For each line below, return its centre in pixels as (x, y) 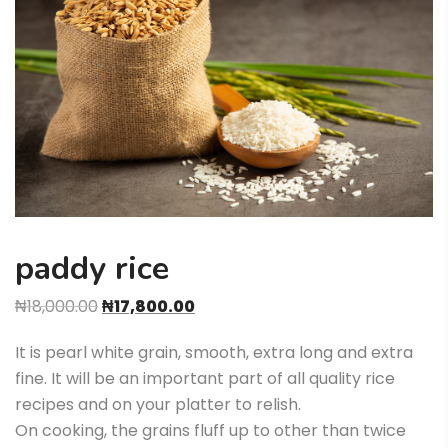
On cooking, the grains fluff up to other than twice (210, 431)
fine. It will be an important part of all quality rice (205, 379)
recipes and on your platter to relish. (158, 405)
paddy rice (92, 269)
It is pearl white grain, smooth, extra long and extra (214, 353)
